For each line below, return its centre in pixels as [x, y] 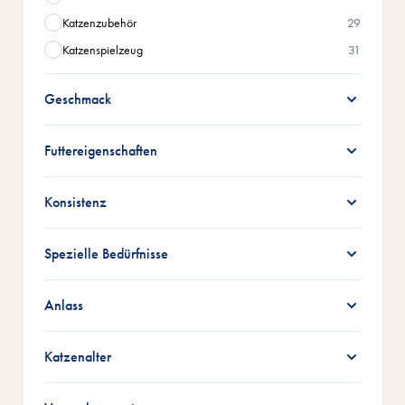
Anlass [64, 306]
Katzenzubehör [99, 23]
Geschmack [78, 99]
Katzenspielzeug [103, 50]
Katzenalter [78, 357]
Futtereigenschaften [101, 151]
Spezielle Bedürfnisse [106, 254]
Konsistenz [75, 202]
